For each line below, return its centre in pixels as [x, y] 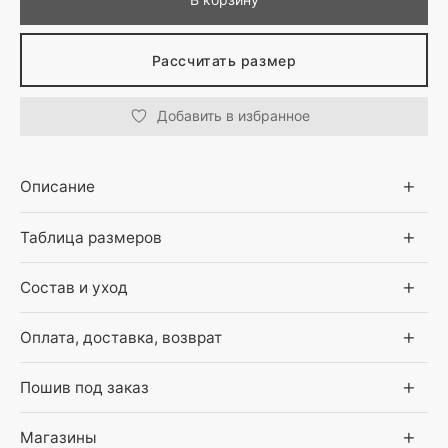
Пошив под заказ [84, 387]
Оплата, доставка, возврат [121, 337]
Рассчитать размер [224, 60]
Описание [57, 187]
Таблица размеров [91, 237]
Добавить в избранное [233, 116]
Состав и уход [74, 287]
